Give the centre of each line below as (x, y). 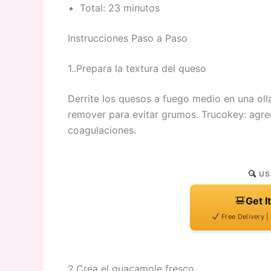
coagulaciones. (102, 130)
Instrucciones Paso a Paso (128, 38)
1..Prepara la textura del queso (137, 69)
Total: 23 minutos (120, 8)
